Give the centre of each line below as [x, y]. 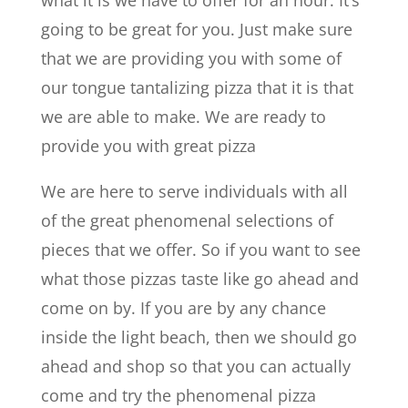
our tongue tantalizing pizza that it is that [197, 87]
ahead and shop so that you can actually [195, 366]
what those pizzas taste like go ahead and [199, 278]
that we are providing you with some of [191, 58]
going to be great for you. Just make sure [196, 29]
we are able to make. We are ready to [183, 116]
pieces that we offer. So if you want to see [200, 249]
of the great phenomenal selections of [187, 220]
